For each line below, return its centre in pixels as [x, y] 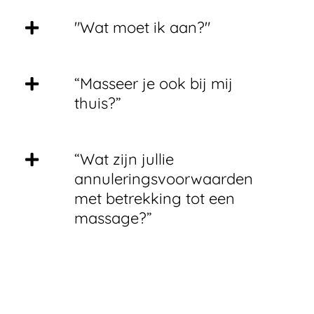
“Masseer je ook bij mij [153, 83]
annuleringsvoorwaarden [164, 179]
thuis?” [98, 103]
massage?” [113, 218]
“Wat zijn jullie [124, 159]
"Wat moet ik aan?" [142, 27]
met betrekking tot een [155, 198]
